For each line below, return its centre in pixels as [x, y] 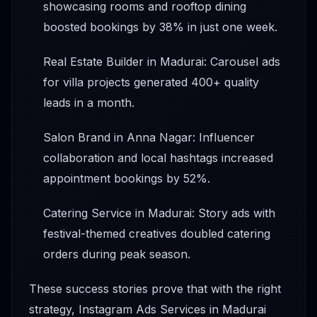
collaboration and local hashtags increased [158, 157]
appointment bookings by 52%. [127, 178]
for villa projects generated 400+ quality [151, 82]
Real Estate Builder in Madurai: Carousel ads [162, 61]
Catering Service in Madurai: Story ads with [159, 213]
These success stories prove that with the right [155, 288]
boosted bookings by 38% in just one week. [160, 27]
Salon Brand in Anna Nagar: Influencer [149, 137]
